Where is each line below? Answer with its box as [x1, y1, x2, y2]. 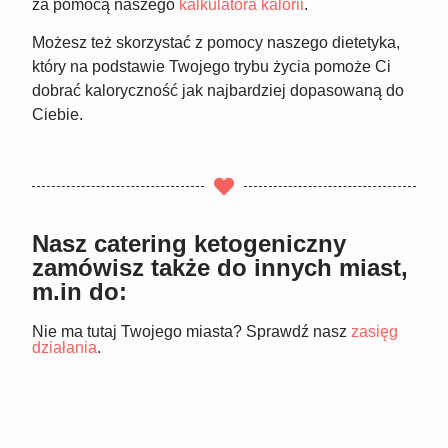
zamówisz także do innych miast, [32, 253, 409, 281]
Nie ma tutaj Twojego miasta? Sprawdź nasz [32, 322, 352, 340]
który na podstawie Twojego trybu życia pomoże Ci [32, 58, 392, 76]
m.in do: [32, 277, 128, 305]
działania [32, 338, 98, 356]
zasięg [351, 322, 399, 340]
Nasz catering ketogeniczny [32, 229, 347, 257]
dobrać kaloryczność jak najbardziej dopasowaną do [32, 82, 405, 100]
